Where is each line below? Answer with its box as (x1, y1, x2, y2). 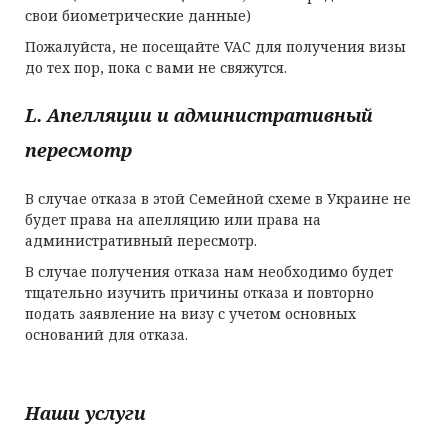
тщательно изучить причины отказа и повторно (25, 283, 374, 302)
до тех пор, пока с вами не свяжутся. (25, 58, 287, 77)
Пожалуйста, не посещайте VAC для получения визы (25, 37, 406, 56)
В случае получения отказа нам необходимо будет (25, 262, 393, 281)
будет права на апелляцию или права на (25, 210, 321, 229)
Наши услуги (25, 401, 146, 425)
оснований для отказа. (25, 325, 188, 344)
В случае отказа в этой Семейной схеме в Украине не (25, 189, 411, 208)
